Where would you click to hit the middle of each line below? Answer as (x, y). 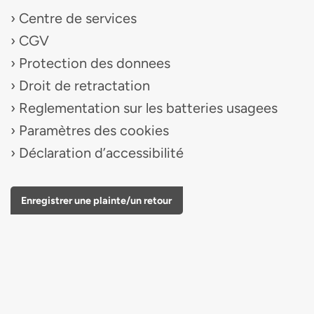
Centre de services (77, 18)
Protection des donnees (94, 63)
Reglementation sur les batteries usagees (148, 108)
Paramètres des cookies (94, 130)
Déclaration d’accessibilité (101, 152)
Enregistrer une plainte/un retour (97, 200)
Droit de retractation (84, 85)
